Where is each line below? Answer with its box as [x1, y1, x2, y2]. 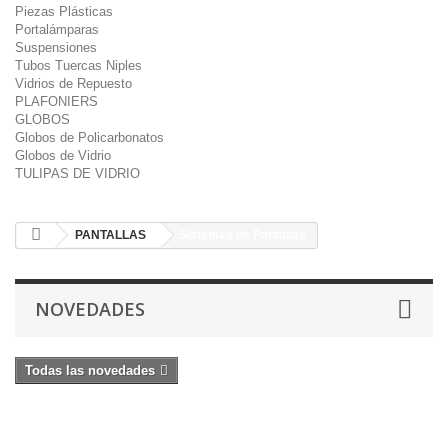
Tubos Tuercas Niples [15, 58, 142, 73]
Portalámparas [15, 22, 99, 37]
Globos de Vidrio [15, 148, 111, 163]
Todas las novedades [25, 363, 155, 378]
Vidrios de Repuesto [15, 76, 132, 91]
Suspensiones [15, 40, 97, 55]
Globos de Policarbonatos [15, 130, 164, 145]
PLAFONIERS [15, 94, 98, 109]
